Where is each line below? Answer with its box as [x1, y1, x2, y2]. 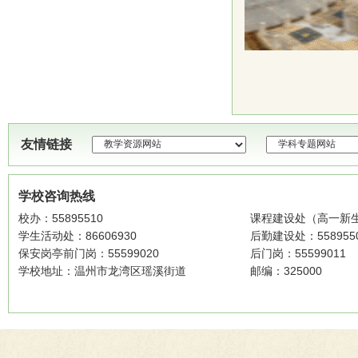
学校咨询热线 [18, 189, 95, 203]
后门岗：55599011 [250, 246, 346, 260]
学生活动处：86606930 [18, 229, 137, 242]
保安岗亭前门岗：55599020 [18, 246, 159, 260]
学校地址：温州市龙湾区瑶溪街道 [18, 264, 186, 277]
